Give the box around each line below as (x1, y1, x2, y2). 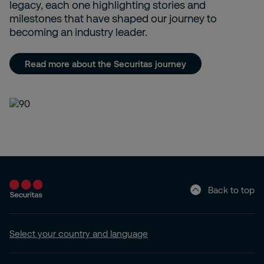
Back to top (208, 184, 255, 195)
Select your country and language (9, 228, 148, 239)
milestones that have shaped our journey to (9, 12, 217, 25)
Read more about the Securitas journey (25, 58, 186, 69)
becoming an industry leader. (9, 25, 147, 39)
